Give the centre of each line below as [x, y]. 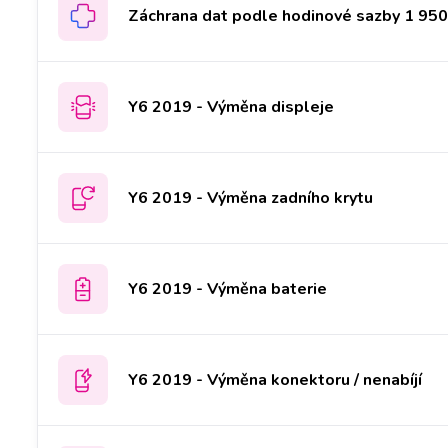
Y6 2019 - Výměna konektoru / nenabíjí [275, 379]
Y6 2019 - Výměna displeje [231, 106]
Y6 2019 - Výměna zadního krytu [250, 197]
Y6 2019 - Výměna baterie [227, 288]
